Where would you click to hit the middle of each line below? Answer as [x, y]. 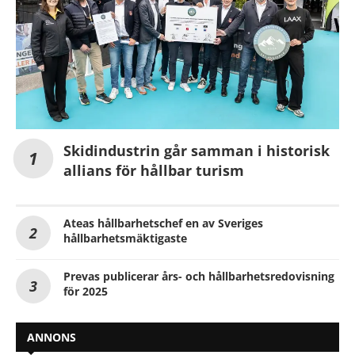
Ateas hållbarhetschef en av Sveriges [163, 223]
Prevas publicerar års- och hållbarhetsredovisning [199, 277]
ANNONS [52, 338]
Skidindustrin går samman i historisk [197, 151]
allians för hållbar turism [154, 171]
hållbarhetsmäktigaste [125, 239]
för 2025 [86, 292]
